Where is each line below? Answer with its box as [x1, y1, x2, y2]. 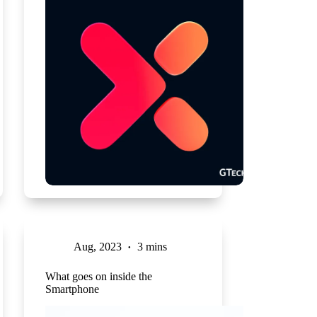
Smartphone [45, 282, 99, 295]
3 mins [137, 240, 167, 253]
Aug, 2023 [73, 240, 122, 253]
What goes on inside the [45, 270, 152, 282]
